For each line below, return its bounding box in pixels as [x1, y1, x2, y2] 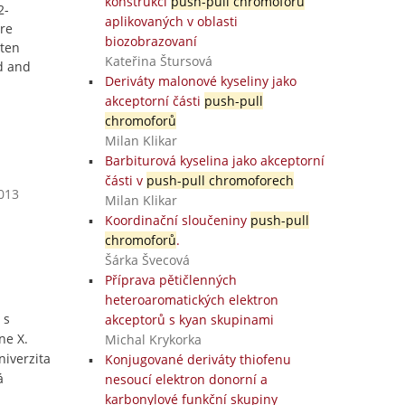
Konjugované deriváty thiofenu [104, 351, 291, 368]
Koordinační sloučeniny [104, 212, 250, 229]
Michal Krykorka [104, 331, 202, 348]
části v [104, 172, 146, 189]
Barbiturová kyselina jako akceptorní [104, 152, 325, 169]
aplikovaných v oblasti [104, 13, 238, 30]
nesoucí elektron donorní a [104, 371, 268, 388]
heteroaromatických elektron [104, 291, 278, 308]
